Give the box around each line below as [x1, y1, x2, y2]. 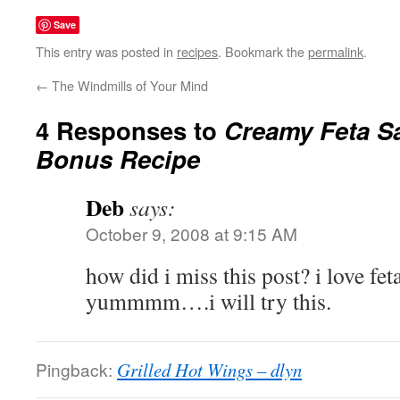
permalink [308, 42, 363, 61]
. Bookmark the [218, 42, 308, 61]
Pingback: [36, 357, 117, 381]
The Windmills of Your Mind [48, 76, 208, 95]
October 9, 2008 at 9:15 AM [86, 221, 297, 246]
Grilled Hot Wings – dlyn [117, 357, 302, 382]
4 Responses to [36, 112, 224, 147]
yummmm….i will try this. [86, 286, 331, 316]
